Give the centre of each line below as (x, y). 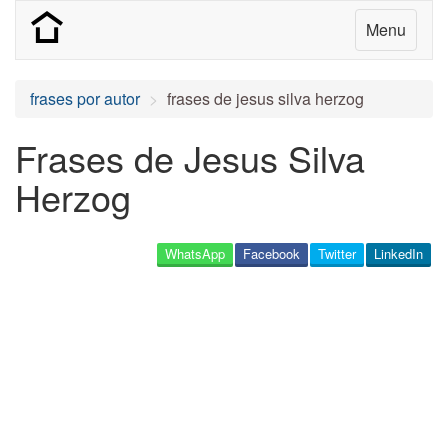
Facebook (271, 253)
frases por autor (85, 98)
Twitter (337, 253)
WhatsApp (195, 253)
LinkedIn (398, 253)
